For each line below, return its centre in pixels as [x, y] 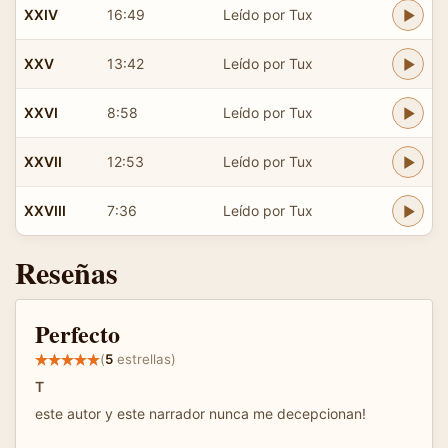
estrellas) [144, 359]
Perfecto [77, 333]
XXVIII [45, 210]
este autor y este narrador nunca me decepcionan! [200, 413]
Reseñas [66, 271]
